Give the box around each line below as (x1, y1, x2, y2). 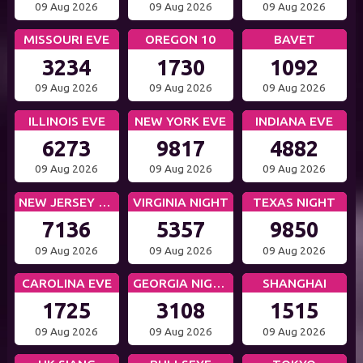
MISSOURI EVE (23, 32, 110, 47)
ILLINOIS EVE (28, 113, 105, 128)
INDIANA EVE (255, 113, 334, 128)
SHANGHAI (262, 275, 327, 291)
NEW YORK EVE (135, 113, 227, 128)
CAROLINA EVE (21, 275, 112, 291)
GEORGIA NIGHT (211, 275, 225, 291)
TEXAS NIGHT (253, 194, 336, 209)
